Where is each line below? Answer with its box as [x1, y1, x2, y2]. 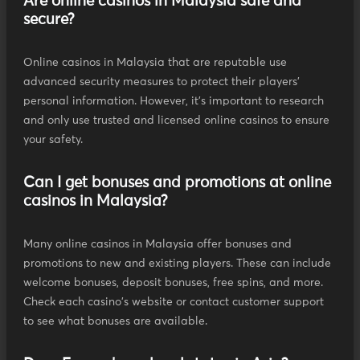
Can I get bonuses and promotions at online [23, 175, 331, 191]
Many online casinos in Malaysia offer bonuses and [23, 239, 292, 251]
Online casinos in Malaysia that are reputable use [23, 57, 287, 69]
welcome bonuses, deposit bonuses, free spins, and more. [23, 277, 323, 289]
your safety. [23, 134, 83, 146]
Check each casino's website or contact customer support [23, 297, 324, 309]
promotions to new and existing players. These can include [23, 258, 331, 270]
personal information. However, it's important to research [23, 96, 324, 108]
